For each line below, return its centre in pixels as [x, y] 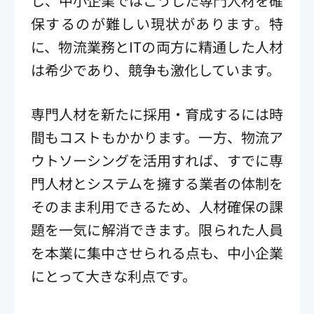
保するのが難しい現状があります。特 [157, 23]
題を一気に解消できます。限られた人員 [157, 229]
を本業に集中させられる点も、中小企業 [157, 252]
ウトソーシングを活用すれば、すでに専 [157, 160]
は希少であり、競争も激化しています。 [156, 69]
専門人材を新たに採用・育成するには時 [157, 114]
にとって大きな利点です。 [114, 275]
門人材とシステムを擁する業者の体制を [157, 183]
